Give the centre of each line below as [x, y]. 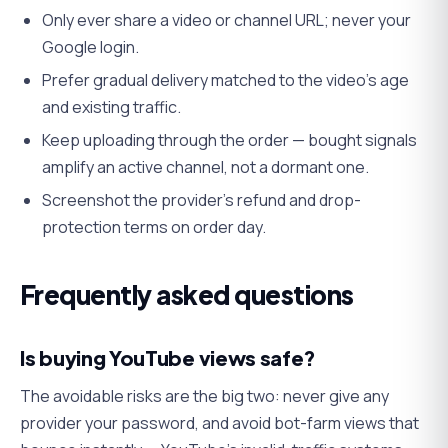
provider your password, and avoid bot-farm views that [219, 422]
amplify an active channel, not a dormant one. [206, 166]
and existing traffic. [112, 106]
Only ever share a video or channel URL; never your [227, 19]
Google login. [91, 46]
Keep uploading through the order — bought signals [230, 139]
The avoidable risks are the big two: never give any [204, 395]
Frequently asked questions [187, 294]
